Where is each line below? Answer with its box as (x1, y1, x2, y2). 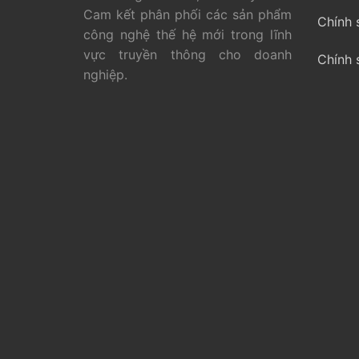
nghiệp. (83, 66, 127, 83)
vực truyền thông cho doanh (83, 46, 292, 63)
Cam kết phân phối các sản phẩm (83, 6, 292, 22)
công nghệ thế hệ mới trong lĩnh (83, 26, 292, 42)
